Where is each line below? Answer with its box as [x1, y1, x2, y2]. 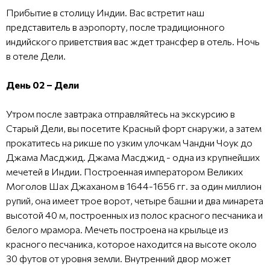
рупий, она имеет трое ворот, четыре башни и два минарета [6, 194, 263, 206]
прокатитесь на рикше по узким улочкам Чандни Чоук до [6, 136, 253, 148]
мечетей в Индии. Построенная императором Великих [6, 165, 243, 177]
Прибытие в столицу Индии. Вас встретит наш [6, 6, 204, 18]
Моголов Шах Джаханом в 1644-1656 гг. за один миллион [6, 180, 262, 192]
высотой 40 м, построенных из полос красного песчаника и [6, 209, 263, 221]
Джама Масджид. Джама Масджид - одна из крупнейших [6, 151, 260, 163]
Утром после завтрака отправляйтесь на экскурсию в [6, 107, 235, 119]
